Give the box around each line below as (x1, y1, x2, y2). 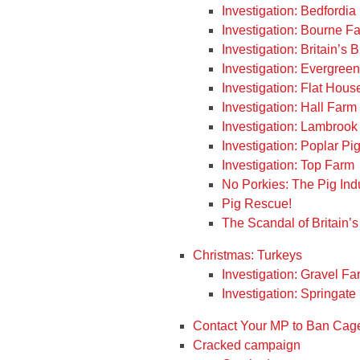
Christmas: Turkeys (193, 248, 302, 262)
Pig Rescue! (222, 197, 292, 211)
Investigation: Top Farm (222, 158, 354, 172)
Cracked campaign (193, 338, 301, 352)
